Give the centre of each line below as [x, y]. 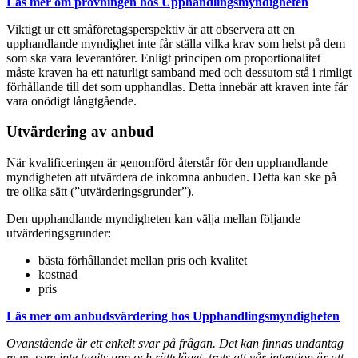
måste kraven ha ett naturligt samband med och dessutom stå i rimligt [179, 72]
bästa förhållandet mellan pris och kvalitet [143, 261]
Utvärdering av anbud [80, 132]
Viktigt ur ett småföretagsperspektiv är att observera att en [151, 29]
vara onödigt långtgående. [72, 101]
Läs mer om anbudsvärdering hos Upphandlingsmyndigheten [173, 316]
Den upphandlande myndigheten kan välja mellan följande [153, 219]
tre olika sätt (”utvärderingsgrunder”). [100, 192]
